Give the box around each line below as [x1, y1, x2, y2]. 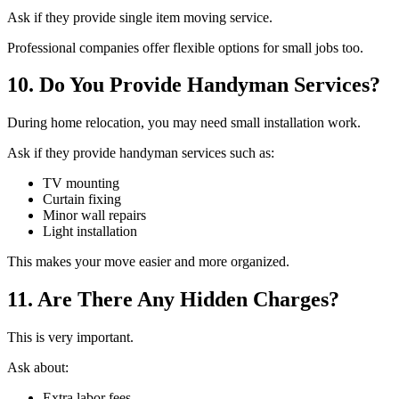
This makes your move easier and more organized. [7, 254, 289, 270]
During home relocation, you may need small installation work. [7, 115, 361, 131]
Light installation [43, 224, 137, 240]
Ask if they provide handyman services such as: [7, 145, 274, 161]
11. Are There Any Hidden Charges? [7, 288, 339, 312]
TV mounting [43, 175, 119, 191]
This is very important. [7, 330, 134, 346]
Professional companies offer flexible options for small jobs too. [7, 39, 363, 55]
